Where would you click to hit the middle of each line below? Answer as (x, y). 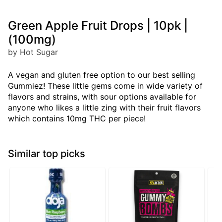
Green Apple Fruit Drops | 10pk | (98, 26)
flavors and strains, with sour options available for (102, 97)
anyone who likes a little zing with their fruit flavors (104, 108)
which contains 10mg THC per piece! (77, 119)
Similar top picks (47, 154)
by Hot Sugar (33, 52)
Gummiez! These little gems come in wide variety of (105, 86)
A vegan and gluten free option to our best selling (102, 75)
